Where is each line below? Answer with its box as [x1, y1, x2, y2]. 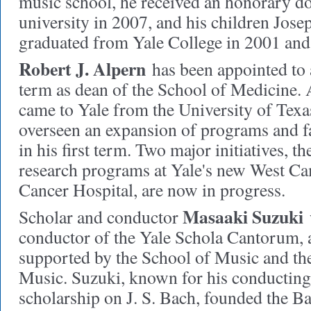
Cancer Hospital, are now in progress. [19, 178, 285, 201]
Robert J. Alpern [19, 56, 146, 82]
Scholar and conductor [19, 205, 183, 228]
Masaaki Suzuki [183, 203, 303, 230]
